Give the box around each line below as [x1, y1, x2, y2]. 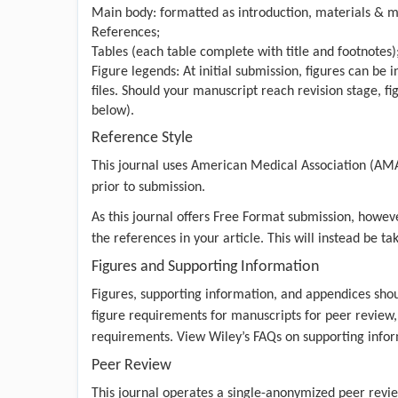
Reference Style [92, 129, 193, 147]
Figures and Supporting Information [92, 258, 319, 275]
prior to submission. [92, 179, 205, 195]
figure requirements [92, 308, 207, 323]
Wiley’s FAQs [209, 330, 282, 345]
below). [92, 103, 134, 118]
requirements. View [92, 330, 209, 345]
